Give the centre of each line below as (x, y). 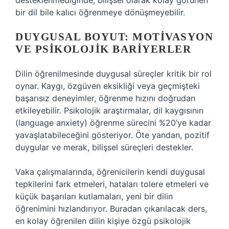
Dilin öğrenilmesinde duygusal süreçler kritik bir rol (113, 74)
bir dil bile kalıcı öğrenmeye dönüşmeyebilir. (100, 12)
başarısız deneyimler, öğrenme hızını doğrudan (105, 98)
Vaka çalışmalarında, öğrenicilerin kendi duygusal (110, 172)
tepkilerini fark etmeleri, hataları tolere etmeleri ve (112, 184)
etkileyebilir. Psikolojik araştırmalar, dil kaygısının (109, 110)
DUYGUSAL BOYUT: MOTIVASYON (114, 37)
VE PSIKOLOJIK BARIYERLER (103, 49)
